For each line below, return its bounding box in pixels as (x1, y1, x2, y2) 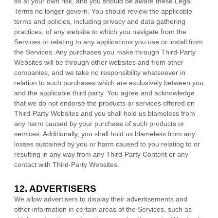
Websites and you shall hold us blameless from (49, 109, 195, 117)
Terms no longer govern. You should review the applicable (14, 7, 192, 15)
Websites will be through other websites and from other (14, 58, 183, 66)
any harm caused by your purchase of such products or (14, 120, 184, 127)
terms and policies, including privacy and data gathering (14, 18, 185, 25)
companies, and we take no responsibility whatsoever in (14, 69, 185, 76)
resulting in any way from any (14, 150, 106, 158)
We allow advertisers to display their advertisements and (14, 195, 187, 203)
